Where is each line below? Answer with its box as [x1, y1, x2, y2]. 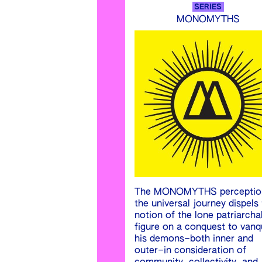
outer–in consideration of [135, 246, 246, 256]
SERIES [194, 4, 222, 12]
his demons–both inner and [135, 235, 253, 244]
